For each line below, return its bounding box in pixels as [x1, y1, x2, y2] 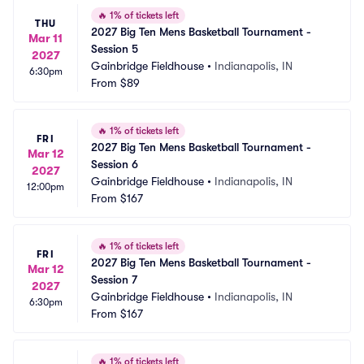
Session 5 [91, 42, 138, 55]
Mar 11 [28, 32, 63, 45]
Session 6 [91, 158, 138, 171]
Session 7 [91, 273, 137, 286]
